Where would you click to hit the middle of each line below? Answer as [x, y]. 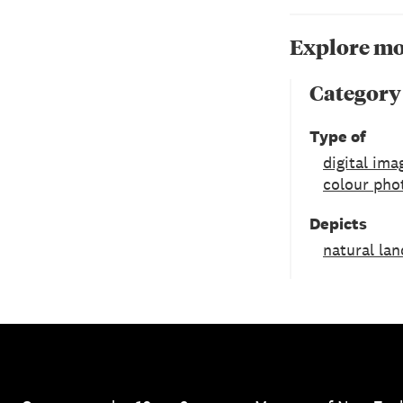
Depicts [338, 223]
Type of [338, 136]
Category [355, 93]
